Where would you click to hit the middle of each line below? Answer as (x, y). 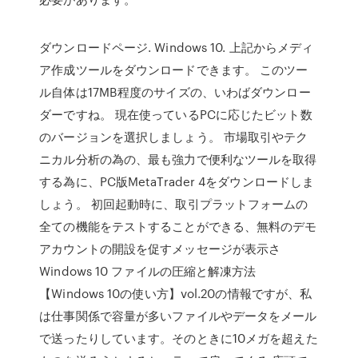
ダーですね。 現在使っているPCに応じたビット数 (176, 114)
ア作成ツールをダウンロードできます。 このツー (174, 70)
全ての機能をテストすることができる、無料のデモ (178, 226)
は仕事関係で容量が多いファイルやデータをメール (178, 316)
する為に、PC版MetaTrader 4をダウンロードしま (177, 181)
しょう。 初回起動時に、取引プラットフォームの (174, 204)
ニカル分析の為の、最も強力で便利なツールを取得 (178, 159)
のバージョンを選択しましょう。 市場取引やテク (174, 137)
